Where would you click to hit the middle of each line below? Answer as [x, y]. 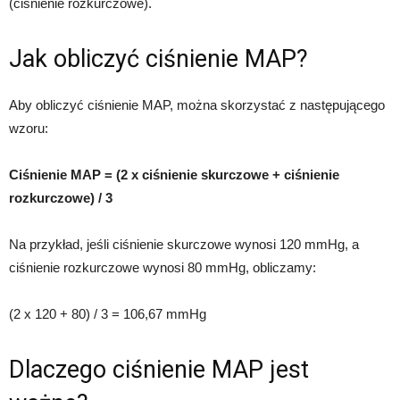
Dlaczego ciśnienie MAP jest [159, 370]
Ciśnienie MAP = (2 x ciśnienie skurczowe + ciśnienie [174, 175]
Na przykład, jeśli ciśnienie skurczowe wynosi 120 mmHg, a [184, 245]
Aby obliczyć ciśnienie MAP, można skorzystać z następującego [197, 105]
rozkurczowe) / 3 [61, 198]
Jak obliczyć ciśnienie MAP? [158, 59]
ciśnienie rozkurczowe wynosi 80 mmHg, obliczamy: [162, 268]
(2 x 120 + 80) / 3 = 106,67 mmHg [108, 314]
